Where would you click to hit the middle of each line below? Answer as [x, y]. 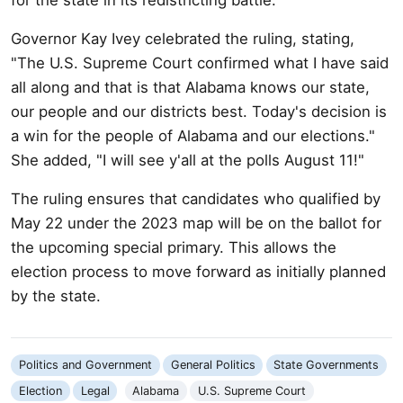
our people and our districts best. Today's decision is [199, 111]
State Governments [327, 365]
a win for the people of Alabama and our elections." [193, 135]
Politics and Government [85, 365]
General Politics [213, 365]
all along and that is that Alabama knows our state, [190, 87]
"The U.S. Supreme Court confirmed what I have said [200, 63]
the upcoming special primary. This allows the [174, 247]
